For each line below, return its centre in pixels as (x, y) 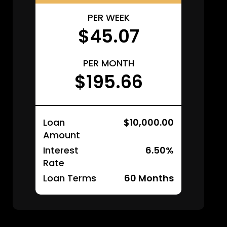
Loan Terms (70, 178)
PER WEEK (108, 17)
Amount (62, 135)
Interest (61, 150)
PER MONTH (108, 63)
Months (155, 178)
